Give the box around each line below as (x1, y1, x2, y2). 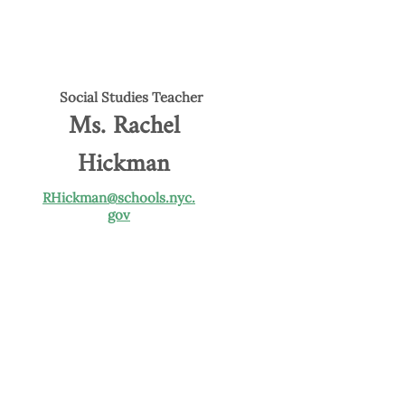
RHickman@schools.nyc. (42, 189, 195, 206)
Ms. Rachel (68, 100, 180, 153)
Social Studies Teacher (59, 89, 203, 106)
